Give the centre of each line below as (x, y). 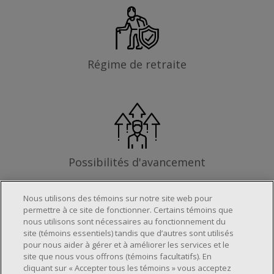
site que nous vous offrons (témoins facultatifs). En (118, 256)
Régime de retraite (137, 64)
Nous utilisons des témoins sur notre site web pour (118, 198)
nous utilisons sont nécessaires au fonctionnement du (125, 221)
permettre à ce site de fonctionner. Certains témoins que (128, 210)
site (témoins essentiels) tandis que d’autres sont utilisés (129, 233)
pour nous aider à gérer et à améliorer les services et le (127, 245)
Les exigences (137, 234)
